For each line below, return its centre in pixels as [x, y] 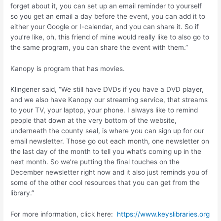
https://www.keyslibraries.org [164, 214]
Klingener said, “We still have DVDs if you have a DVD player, [107, 90]
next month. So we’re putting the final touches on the [95, 162]
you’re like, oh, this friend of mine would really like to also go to [110, 37]
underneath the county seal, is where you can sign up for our [108, 131]
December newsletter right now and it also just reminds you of [109, 172]
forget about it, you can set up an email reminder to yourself [106, 6]
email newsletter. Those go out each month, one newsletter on [110, 141]
